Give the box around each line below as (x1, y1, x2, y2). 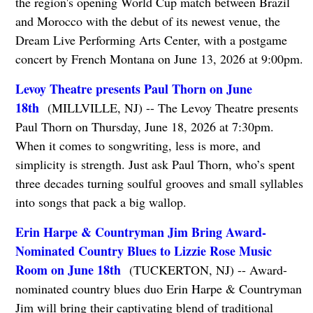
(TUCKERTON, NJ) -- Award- (120, 261, 287, 279)
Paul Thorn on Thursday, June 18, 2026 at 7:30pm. (15, 118, 274, 136)
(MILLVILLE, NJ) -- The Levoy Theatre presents (38, 99, 298, 117)
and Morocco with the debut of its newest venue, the (15, 13, 280, 30)
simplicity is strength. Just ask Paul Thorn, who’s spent (15, 156, 295, 173)
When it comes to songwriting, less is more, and (15, 137, 261, 154)
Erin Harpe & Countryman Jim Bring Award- (15, 223, 266, 242)
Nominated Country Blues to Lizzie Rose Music (15, 242, 272, 261)
